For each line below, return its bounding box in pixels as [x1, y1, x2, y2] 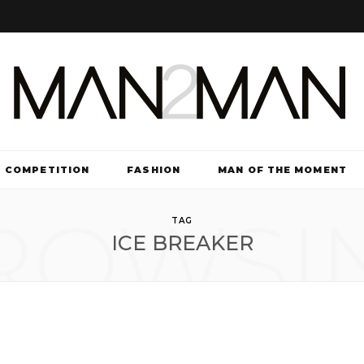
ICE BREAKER [110, 231, 253, 255]
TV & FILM [152, 203, 212, 214]
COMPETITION [5, 164, 90, 175]
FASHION [127, 164, 180, 175]
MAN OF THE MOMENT [218, 164, 347, 175]
